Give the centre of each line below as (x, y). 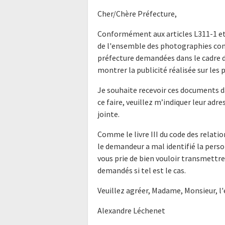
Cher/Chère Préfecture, (137, 14)
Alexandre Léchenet (132, 211)
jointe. (109, 114)
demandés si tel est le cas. (142, 171)
